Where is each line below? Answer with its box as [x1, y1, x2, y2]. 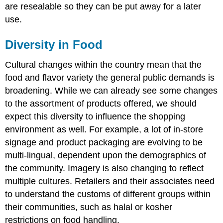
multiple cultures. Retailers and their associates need [5, 176, 215, 186]
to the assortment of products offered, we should [5, 98, 197, 109]
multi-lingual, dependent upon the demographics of [5, 150, 207, 160]
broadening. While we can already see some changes [5, 85, 218, 96]
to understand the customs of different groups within [5, 189, 211, 199]
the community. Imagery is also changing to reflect [5, 163, 204, 173]
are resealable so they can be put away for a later [5, 1, 202, 11]
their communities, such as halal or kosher [5, 202, 173, 212]
